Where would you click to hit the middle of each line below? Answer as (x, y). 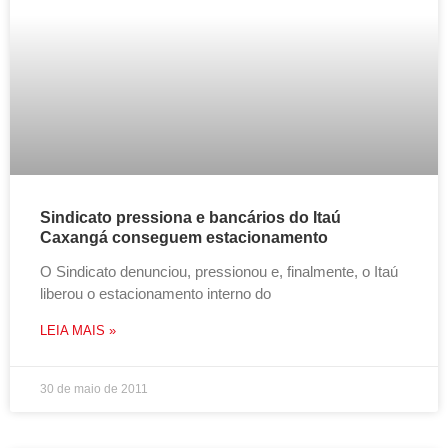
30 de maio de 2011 (94, 389)
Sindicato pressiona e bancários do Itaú (190, 217)
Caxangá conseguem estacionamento (184, 237)
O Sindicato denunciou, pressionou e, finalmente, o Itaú (219, 271)
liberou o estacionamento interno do (155, 293)
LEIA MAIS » (78, 330)
